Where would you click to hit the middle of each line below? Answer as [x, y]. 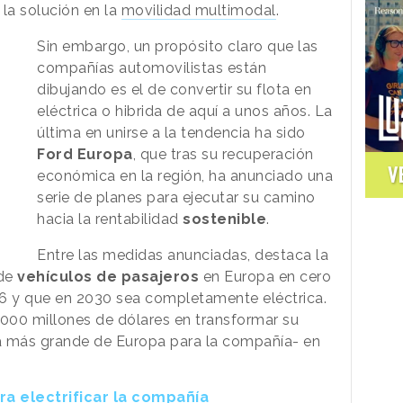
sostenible [225, 219]
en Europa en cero [265, 276]
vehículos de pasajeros [108, 276]
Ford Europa [85, 154]
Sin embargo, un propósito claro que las [178, 46]
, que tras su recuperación [223, 154]
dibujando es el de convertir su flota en [175, 89]
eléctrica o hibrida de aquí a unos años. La [185, 111]
